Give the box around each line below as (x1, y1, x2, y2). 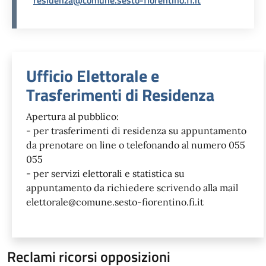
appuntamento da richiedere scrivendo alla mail (26, 181, 238, 194)
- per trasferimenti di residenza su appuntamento (26, 124, 246, 137)
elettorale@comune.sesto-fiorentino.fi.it (26, 195, 204, 208)
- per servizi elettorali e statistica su (26, 167, 185, 179)
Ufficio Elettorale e (26, 62, 159, 88)
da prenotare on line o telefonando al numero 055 (26, 138, 245, 151)
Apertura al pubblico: (26, 110, 119, 122)
